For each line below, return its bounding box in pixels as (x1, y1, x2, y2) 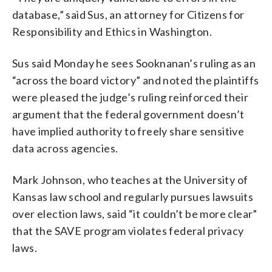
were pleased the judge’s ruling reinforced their (12, 90, 249, 104)
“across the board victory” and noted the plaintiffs (12, 73, 259, 87)
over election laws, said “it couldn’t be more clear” (12, 206, 257, 220)
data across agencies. (12, 141, 118, 155)
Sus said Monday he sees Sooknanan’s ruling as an (12, 56, 256, 70)
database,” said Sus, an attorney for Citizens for (12, 7, 245, 21)
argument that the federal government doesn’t (12, 107, 245, 121)
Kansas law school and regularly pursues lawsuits (12, 189, 254, 203)
